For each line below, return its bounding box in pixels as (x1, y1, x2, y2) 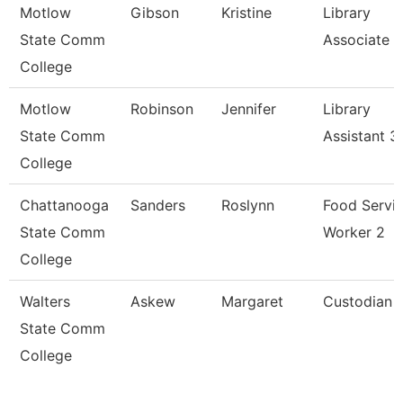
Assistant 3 (323, 127, 399, 145)
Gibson (130, 4, 179, 22)
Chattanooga (20, 196, 109, 214)
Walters (20, 292, 70, 310)
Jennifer (221, 100, 276, 118)
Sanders (130, 196, 185, 214)
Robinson (130, 100, 193, 118)
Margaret (221, 292, 283, 310)
